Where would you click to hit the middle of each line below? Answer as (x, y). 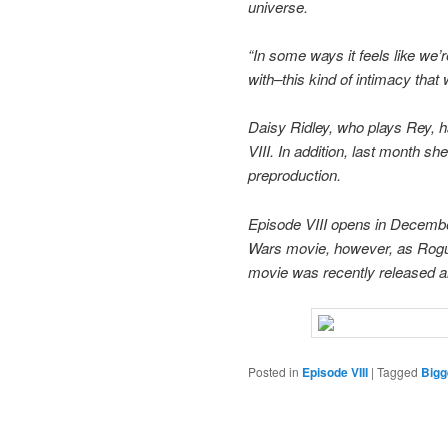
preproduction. (294, 175)
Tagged (397, 371)
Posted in (273, 371)
